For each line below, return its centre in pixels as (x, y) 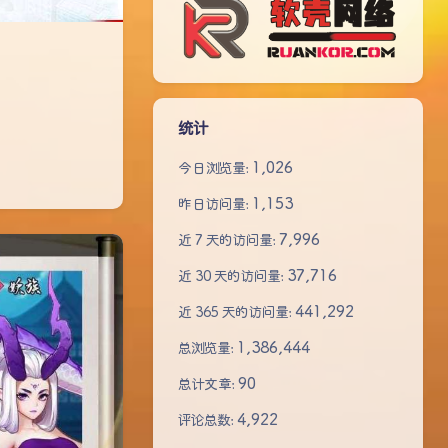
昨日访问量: (215, 204)
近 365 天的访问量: (236, 312)
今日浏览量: (215, 168)
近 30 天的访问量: (232, 276)
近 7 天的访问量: (228, 240)
